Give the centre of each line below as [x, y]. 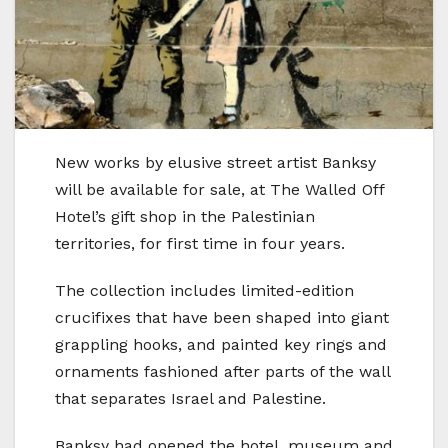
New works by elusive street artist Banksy [215, 162]
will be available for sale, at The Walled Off [219, 189]
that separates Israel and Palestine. [190, 398]
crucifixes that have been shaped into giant [222, 317]
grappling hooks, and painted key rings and [221, 344]
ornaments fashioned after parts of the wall [222, 371]
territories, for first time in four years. [200, 243]
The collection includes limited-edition [204, 290]
